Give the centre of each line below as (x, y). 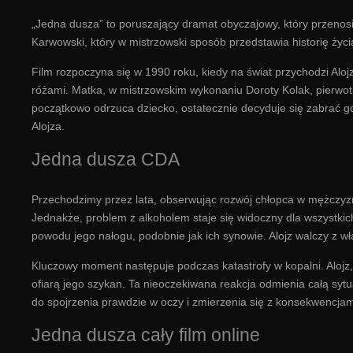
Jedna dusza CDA (106, 159)
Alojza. (48, 126)
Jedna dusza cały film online (146, 334)
